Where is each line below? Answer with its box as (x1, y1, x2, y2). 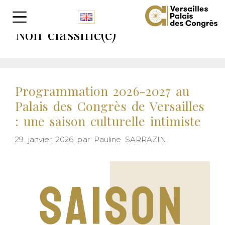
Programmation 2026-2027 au (15, 82, 189, 99)
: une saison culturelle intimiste (15, 113, 201, 129)
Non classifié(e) (15, 24, 117, 44)
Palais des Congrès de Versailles (15, 97, 204, 114)
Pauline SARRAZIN (93, 134, 167, 144)
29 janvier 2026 (15, 134, 74, 144)
